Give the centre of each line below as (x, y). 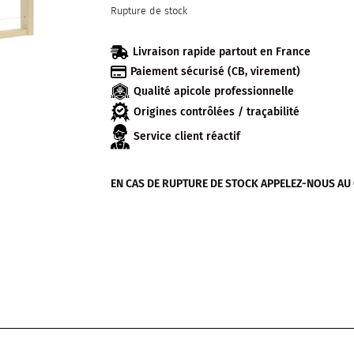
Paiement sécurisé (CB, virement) (216, 72)
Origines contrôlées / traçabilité (217, 112)
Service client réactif (187, 137)
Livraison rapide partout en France (222, 52)
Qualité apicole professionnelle (214, 92)
